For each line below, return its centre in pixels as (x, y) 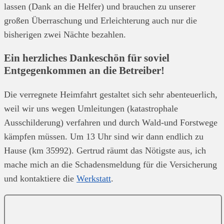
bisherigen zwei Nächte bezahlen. (65, 34)
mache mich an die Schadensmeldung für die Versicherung (110, 164)
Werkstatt (94, 178)
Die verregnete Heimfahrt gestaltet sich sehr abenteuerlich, (111, 94)
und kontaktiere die (40, 178)
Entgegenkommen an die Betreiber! (84, 70)
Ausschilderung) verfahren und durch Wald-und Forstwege (111, 122)
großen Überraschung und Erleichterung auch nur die (100, 20)
